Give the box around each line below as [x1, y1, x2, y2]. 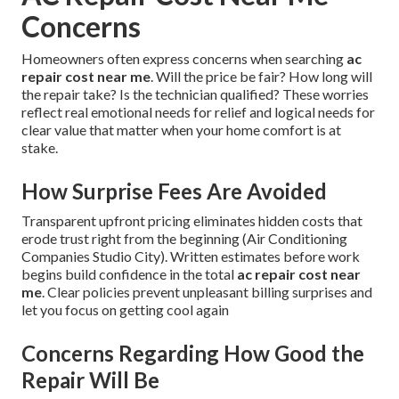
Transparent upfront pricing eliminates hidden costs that [21, 212, 362, 230]
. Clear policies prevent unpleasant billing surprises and [42, 283, 372, 301]
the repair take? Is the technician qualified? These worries [21, 85, 369, 103]
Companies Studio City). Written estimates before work [21, 248, 360, 265]
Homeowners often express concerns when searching [21, 50, 346, 68]
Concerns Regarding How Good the [21, 340, 364, 367]
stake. [21, 139, 58, 157]
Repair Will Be [21, 367, 159, 394]
